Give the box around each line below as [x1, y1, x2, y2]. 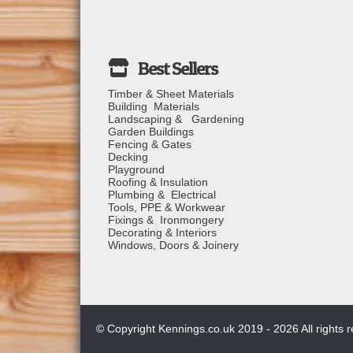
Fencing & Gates [108, 137, 191, 150]
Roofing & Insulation [108, 175, 208, 188]
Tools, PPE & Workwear [108, 200, 225, 214]
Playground [108, 162, 165, 176]
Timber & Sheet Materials [108, 87, 234, 100]
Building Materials [108, 99, 199, 113]
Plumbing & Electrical [108, 188, 216, 201]
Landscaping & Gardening [108, 112, 244, 125]
